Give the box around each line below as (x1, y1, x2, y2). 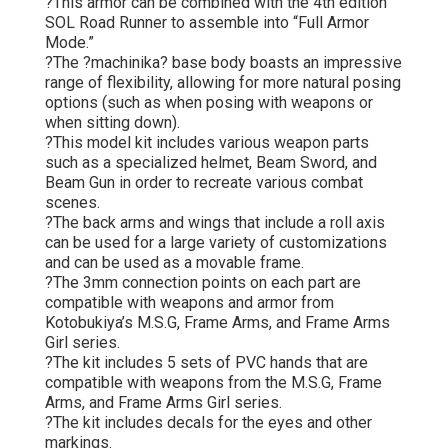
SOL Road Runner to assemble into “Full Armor (45, 12, 369, 32)
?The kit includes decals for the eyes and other (45, 412, 372, 432)
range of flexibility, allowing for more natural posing (45, 72, 401, 92)
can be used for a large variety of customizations (45, 232, 387, 252)
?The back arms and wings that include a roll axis (45, 212, 385, 232)
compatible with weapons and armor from (45, 292, 334, 312)
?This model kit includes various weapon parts (45, 132, 369, 152)
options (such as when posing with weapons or (45, 92, 373, 112)
